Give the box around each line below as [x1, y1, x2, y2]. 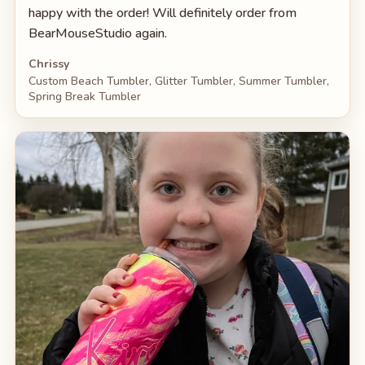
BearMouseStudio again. [28, 24, 167, 43]
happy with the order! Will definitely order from [28, 4, 297, 23]
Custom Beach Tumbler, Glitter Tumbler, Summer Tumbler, [28, 73, 329, 89]
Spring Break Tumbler [28, 88, 141, 104]
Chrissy [28, 55, 69, 72]
